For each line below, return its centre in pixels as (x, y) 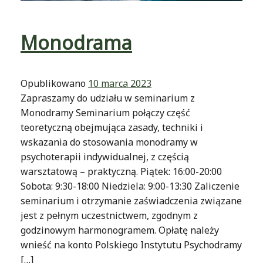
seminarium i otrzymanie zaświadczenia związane (131, 200)
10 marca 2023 (120, 83)
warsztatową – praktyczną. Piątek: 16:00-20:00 (121, 171)
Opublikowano (54, 83)
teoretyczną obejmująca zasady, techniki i (112, 127)
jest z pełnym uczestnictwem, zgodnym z (109, 215)
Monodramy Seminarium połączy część (105, 112)
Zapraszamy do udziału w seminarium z (108, 98)
